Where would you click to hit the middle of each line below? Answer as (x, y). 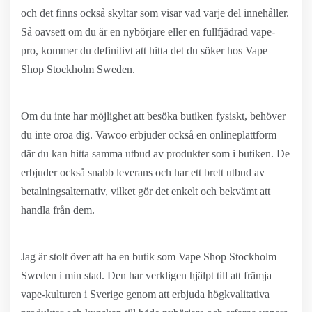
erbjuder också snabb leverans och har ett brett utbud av (143, 172)
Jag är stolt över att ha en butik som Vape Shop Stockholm (149, 257)
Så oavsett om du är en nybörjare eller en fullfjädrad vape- (148, 32)
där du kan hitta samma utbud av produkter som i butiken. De (155, 154)
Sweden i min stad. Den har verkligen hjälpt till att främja (146, 275)
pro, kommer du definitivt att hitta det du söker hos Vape (144, 50)
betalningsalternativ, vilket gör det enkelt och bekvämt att (146, 191)
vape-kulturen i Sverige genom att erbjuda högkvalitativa (145, 294)
